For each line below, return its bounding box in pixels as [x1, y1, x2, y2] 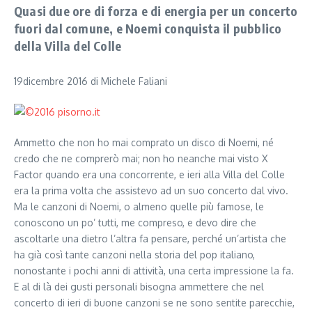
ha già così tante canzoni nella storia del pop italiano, [14, 249, 255, 260]
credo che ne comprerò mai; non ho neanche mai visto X [14, 153, 267, 164]
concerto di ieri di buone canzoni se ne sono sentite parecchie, [14, 297, 295, 309]
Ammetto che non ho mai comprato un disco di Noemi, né [14, 136, 274, 148]
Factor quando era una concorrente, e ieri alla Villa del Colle [14, 169, 285, 180]
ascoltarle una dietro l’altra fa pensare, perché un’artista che [14, 233, 286, 244]
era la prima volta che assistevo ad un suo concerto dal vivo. [14, 185, 288, 196]
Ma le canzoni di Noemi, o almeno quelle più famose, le [14, 201, 264, 212]
